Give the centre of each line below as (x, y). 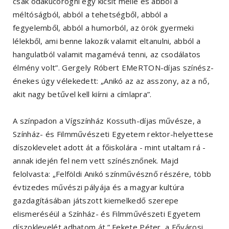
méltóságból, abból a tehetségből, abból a (90, 15)
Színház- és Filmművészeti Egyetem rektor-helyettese (113, 134)
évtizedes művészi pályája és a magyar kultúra (99, 187)
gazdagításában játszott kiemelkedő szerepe (96, 201)
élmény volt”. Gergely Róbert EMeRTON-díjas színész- (113, 68)
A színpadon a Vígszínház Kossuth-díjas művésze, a (107, 121)
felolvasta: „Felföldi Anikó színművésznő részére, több (112, 174)
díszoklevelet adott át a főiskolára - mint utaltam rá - (109, 147)
